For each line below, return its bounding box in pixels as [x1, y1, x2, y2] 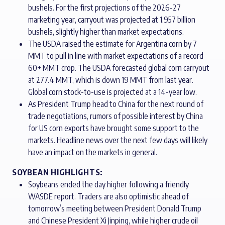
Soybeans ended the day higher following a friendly [28, 179, 189, 189]
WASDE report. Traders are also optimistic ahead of [28, 191, 189, 201]
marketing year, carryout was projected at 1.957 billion [28, 15, 195, 25]
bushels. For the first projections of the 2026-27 [28, 3, 181, 13]
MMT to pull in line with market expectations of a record [28, 51, 203, 61]
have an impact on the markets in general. [28, 147, 157, 157]
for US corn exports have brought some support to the [28, 123, 199, 133]
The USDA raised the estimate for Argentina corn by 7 [28, 39, 197, 49]
